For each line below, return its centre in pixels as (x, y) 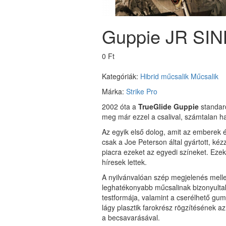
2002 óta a (120, 106)
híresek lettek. (124, 162)
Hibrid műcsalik (164, 76)
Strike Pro (142, 91)
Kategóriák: (121, 76)
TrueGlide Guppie (169, 106)
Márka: (114, 91)
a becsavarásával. (131, 217)
